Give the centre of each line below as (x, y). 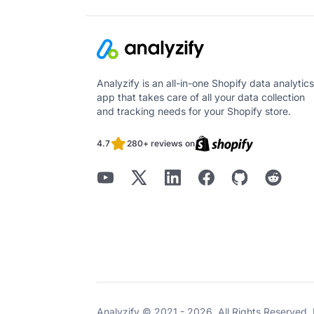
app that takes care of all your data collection (201, 97)
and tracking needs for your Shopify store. (194, 111)
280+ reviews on (161, 143)
